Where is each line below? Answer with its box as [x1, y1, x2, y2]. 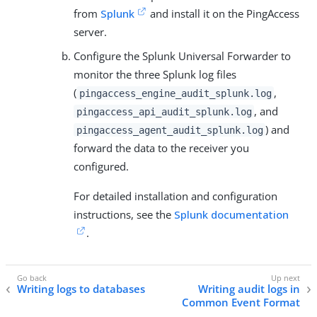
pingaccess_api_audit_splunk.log [76, 105, 252, 117]
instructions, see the [74, 207, 174, 221]
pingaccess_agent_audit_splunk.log [76, 124, 263, 136]
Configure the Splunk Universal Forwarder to [74, 48, 291, 63]
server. [74, 24, 107, 39]
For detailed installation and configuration [74, 188, 277, 203]
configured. [74, 158, 129, 173]
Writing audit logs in [198, 281, 300, 296]
